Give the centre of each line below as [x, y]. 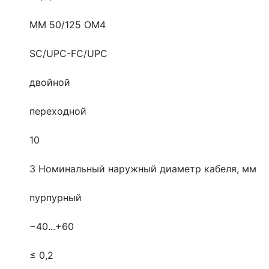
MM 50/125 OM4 [68, 24]
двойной [50, 82]
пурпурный [56, 197]
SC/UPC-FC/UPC [68, 53]
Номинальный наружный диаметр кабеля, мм [147, 168]
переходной [58, 111]
